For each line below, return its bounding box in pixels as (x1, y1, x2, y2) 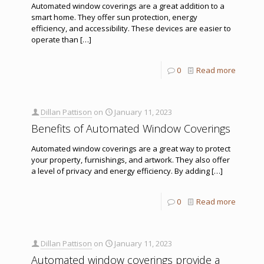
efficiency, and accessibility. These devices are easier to (31, 22, 231, 34)
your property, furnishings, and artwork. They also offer (31, 154, 230, 165)
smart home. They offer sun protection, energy (31, 11, 197, 22)
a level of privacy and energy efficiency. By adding (31, 165, 210, 176)
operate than (31, 34, 78, 45)
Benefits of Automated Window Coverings (31, 121, 230, 136)
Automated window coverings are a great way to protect (31, 143, 230, 154)
